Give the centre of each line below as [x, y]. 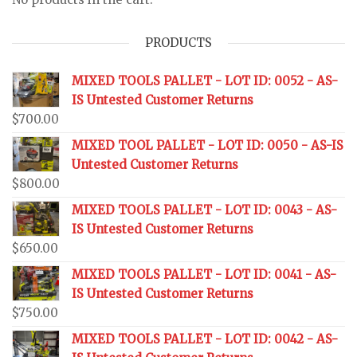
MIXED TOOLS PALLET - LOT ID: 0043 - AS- [204, 210]
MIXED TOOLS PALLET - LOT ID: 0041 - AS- [204, 274]
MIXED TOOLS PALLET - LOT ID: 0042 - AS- [205, 339]
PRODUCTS [178, 42]
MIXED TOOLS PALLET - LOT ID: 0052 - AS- [205, 80]
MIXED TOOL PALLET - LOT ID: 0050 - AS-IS [208, 145]
